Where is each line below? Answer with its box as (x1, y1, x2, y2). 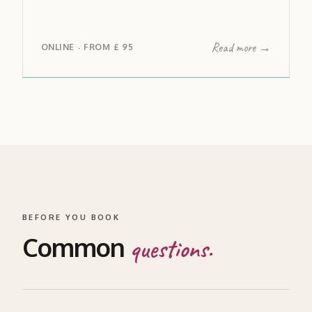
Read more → (211, 39, 271, 55)
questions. (130, 232, 213, 265)
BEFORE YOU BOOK (22, 212, 120, 222)
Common (22, 231, 131, 263)
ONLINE (41, 42, 75, 52)
